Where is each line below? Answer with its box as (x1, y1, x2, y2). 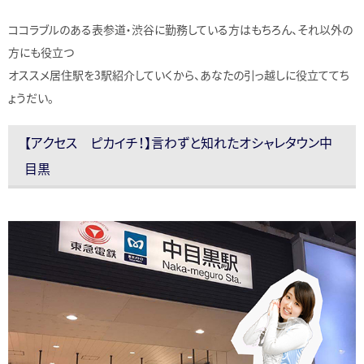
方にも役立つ (8, 43, 74, 60)
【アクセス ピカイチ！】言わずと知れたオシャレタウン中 (24, 132, 332, 152)
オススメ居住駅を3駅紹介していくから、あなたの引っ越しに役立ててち (8, 66, 349, 83)
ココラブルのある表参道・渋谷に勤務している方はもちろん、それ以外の (8, 20, 353, 37)
